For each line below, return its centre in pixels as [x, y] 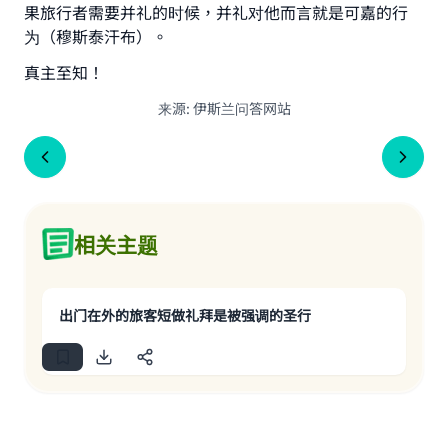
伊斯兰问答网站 [241, 108]
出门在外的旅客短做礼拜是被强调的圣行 [185, 315]
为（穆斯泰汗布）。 [96, 36]
